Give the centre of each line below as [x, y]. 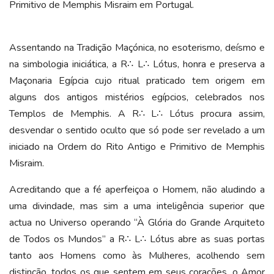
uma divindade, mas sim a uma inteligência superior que [137, 206]
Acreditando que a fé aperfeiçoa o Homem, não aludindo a [137, 190]
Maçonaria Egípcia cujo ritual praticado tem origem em [137, 81]
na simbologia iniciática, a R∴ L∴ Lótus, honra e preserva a [137, 64]
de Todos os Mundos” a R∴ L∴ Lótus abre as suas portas [137, 239]
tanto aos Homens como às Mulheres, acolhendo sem [137, 256]
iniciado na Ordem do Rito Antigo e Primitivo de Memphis [137, 147]
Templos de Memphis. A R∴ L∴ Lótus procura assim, [137, 114]
